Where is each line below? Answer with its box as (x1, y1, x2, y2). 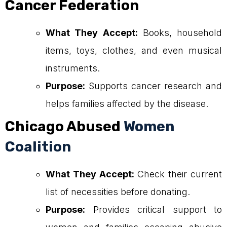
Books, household (137, 27, 222, 39)
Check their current (134, 169, 222, 180)
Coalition (5, 138, 71, 156)
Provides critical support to (85, 204, 222, 215)
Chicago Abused (5, 118, 121, 135)
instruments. (46, 63, 100, 74)
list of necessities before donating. (46, 186, 190, 198)
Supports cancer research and (85, 81, 222, 92)
